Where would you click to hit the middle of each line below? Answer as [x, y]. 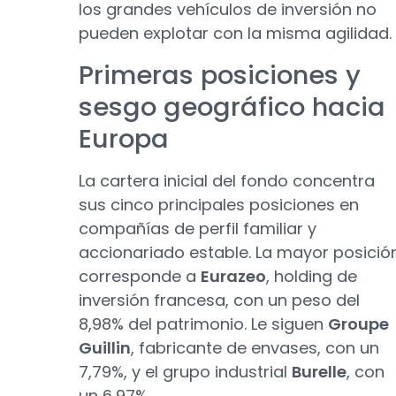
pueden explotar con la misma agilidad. [235, 33]
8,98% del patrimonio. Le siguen [203, 324]
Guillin [105, 348]
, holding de [312, 276]
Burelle [319, 372]
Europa [124, 139]
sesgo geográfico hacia [232, 107]
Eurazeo [233, 276]
